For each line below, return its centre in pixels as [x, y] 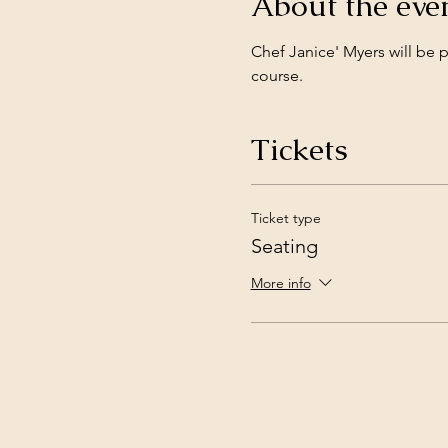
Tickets [299, 149]
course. [278, 75]
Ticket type [285, 217]
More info [280, 282]
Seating [284, 245]
